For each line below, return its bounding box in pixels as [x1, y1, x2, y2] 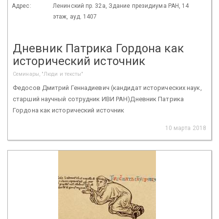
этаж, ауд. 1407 [53, 13, 97, 20]
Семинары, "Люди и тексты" [13, 70, 84, 77]
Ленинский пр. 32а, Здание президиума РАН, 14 [53, 2, 189, 9]
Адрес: [12, 2, 31, 9]
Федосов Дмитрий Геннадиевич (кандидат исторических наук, [13, 84, 202, 91]
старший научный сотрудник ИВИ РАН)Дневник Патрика [13, 95, 184, 103]
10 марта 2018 [165, 124, 206, 131]
